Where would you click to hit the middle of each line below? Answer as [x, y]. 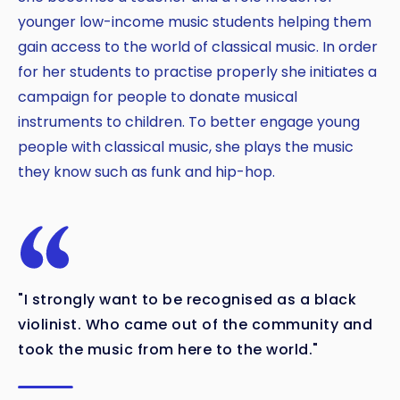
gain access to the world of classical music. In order [198, 46]
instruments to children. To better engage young [189, 121]
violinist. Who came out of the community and [195, 324]
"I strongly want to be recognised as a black [187, 299]
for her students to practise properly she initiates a [197, 71]
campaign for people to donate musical [158, 96]
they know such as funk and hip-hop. [146, 171]
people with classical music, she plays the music [186, 146]
